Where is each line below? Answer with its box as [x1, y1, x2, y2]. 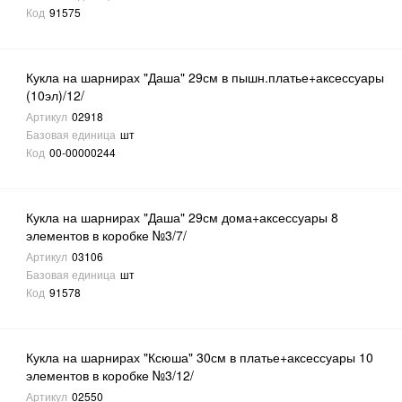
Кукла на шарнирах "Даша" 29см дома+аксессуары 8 [26, 208, 339, 227]
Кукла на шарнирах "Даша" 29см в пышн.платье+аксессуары [26, 68, 385, 87]
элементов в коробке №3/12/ [26, 366, 195, 385]
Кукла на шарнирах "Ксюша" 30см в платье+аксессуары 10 [26, 348, 374, 367]
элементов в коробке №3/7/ [26, 226, 188, 245]
